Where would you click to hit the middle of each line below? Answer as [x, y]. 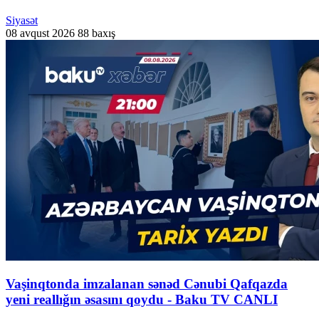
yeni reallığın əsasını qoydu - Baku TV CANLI [142, 300]
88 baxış [96, 33]
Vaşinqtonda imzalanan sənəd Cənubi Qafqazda [147, 284]
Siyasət [22, 20]
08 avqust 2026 [40, 33]
